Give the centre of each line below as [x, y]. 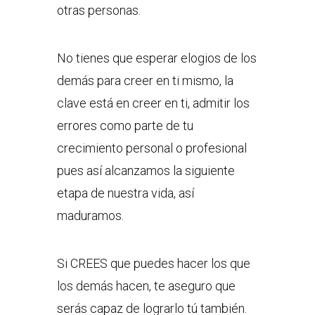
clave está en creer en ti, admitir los [153, 103]
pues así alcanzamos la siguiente [146, 171]
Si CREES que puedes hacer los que [153, 264]
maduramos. [90, 216]
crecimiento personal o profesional [152, 148]
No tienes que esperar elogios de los [156, 58]
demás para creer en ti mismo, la [145, 81]
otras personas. [98, 11]
